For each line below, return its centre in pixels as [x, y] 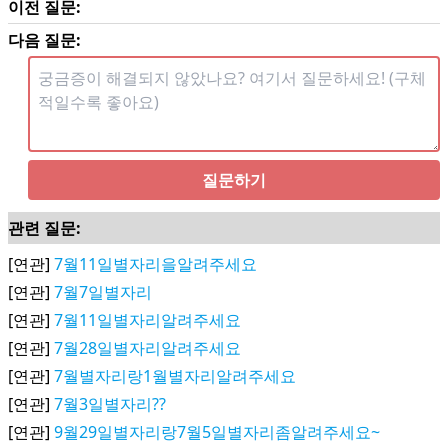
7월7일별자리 [103, 292]
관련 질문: [44, 228]
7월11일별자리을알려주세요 [155, 264]
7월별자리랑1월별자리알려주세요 [175, 376]
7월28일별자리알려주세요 [147, 348]
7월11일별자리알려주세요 [147, 320]
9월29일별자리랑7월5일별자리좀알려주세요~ [217, 432]
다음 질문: [44, 40]
